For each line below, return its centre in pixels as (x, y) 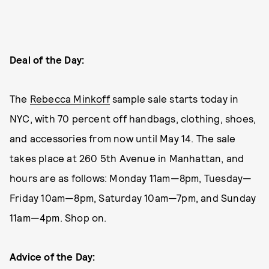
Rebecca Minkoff (70, 99)
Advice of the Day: (53, 257)
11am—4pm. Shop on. (59, 218)
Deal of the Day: (47, 60)
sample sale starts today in (174, 99)
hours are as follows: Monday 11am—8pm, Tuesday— (131, 178)
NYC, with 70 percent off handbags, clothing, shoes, (133, 119)
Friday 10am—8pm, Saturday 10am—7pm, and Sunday (133, 198)
